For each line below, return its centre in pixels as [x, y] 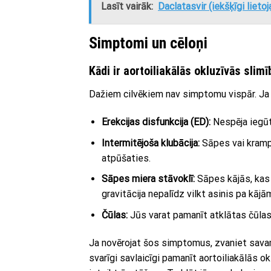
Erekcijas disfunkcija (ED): [156, 122]
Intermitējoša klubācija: [150, 143]
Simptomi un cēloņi [148, 43]
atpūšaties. [126, 158]
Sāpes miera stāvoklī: [148, 179]
